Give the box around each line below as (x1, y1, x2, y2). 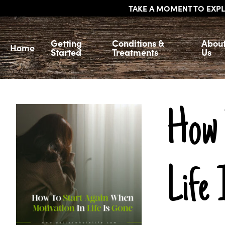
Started (51, 46, 81, 58)
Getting (51, 37, 82, 49)
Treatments (112, 46, 159, 58)
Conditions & (112, 37, 165, 49)
